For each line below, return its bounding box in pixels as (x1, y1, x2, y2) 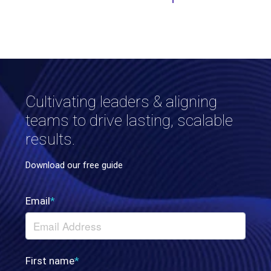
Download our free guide (25, 159, 123, 171)
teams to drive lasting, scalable (25, 111, 233, 129)
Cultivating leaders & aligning (25, 92, 217, 111)
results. (25, 129, 76, 148)
